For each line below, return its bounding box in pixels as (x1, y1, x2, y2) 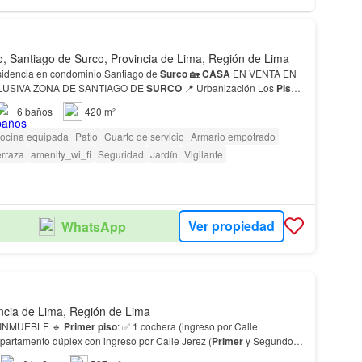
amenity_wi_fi (30, 146, 91, 161)
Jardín (149, 146, 178, 161)
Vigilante (183, 146, 223, 161)
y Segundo (242, 333, 293, 347)
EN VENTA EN (229, 65, 297, 80)
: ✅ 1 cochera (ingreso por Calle (116, 318, 258, 333)
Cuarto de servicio (103, 128, 184, 143)
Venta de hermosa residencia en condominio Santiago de (103, 65, 160, 80)
